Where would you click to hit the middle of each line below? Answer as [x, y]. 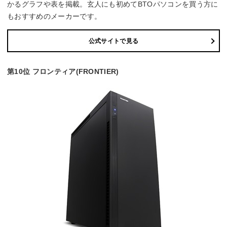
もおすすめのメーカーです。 [54, 16]
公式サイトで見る [113, 41]
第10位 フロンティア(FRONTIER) [63, 72]
